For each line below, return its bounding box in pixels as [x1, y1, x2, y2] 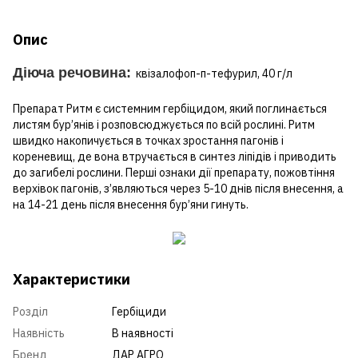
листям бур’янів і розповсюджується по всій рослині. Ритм [13, 117, 315, 132]
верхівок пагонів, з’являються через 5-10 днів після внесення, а [13, 181, 344, 196]
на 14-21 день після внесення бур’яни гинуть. [13, 197, 249, 212]
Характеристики [13, 269, 130, 288]
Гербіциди [112, 304, 166, 319]
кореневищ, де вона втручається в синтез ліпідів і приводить [13, 149, 336, 164]
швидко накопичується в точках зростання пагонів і [13, 133, 284, 148]
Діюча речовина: [13, 64, 131, 81]
